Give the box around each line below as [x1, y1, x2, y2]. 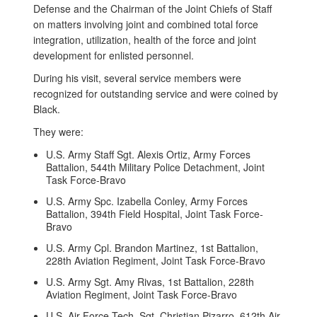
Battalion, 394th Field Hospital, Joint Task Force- [46, 206, 263, 221]
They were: [33, 124, 86, 139]
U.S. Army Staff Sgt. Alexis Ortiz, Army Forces [46, 146, 250, 161]
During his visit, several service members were [33, 70, 241, 85]
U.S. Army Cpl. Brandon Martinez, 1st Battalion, [46, 240, 258, 255]
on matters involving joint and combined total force [33, 16, 258, 31]
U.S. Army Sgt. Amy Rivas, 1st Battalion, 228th [46, 274, 254, 289]
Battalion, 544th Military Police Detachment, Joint [46, 159, 265, 174]
